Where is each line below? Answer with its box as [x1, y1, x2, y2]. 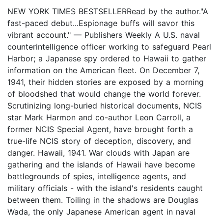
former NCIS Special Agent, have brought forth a [7, 124, 193, 135]
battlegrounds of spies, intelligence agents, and [7, 171, 186, 182]
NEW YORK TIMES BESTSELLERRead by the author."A [7, 6, 208, 17]
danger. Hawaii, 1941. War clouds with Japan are [7, 148, 190, 158]
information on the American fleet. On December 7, [7, 65, 199, 76]
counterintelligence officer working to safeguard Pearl [7, 42, 211, 52]
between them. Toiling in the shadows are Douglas [7, 195, 198, 205]
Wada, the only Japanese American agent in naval [7, 207, 195, 217]
